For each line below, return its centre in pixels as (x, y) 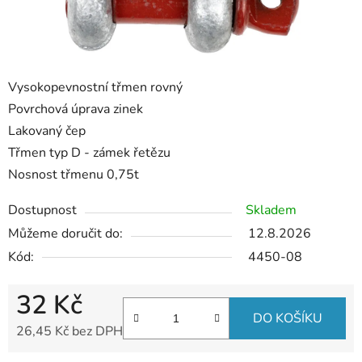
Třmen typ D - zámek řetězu (89, 153)
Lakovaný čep (47, 131)
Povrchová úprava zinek (76, 109)
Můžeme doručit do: (65, 234)
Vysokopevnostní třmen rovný (95, 88)
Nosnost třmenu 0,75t (74, 175)
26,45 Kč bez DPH (69, 332)
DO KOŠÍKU (288, 319)
